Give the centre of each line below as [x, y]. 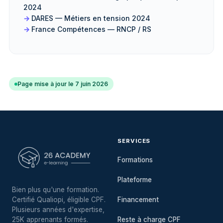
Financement [138, 200]
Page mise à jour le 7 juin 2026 [63, 84]
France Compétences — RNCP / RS [91, 29]
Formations [135, 160]
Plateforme [135, 180]
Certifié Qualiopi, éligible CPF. [59, 200]
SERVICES [134, 141]
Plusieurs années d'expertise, [58, 210]
